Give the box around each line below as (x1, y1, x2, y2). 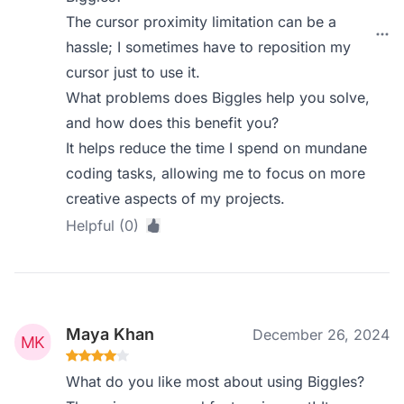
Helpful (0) (66, 216, 140, 234)
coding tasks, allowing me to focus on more (66, 164, 366, 182)
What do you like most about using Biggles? (66, 372, 365, 390)
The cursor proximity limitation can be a (66, 13, 337, 31)
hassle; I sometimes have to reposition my (66, 38, 352, 56)
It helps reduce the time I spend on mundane (66, 139, 368, 157)
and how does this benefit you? (66, 114, 280, 132)
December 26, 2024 (252, 326, 390, 344)
